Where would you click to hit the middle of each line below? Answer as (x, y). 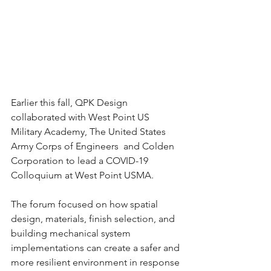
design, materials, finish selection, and (94, 219)
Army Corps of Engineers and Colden (94, 146)
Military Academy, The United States (90, 132)
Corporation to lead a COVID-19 (81, 161)
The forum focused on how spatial (86, 204)
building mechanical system (72, 233)
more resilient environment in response (96, 262)
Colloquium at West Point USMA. (83, 175)
